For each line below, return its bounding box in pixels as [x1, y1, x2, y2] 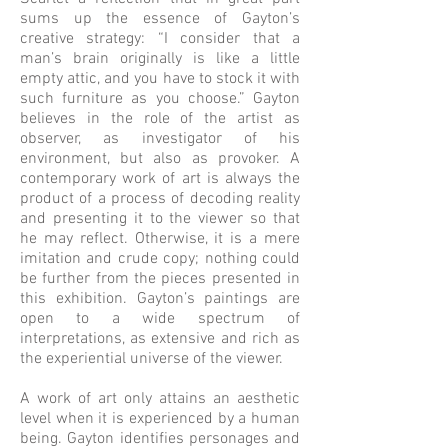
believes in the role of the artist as [20, 109, 300, 129]
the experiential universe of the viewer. [20, 349, 287, 369]
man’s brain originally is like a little [20, 49, 300, 69]
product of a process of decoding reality [20, 189, 300, 209]
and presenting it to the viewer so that [20, 209, 300, 229]
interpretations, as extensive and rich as [20, 329, 300, 349]
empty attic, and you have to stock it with [20, 69, 300, 89]
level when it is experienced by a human [20, 409, 300, 429]
